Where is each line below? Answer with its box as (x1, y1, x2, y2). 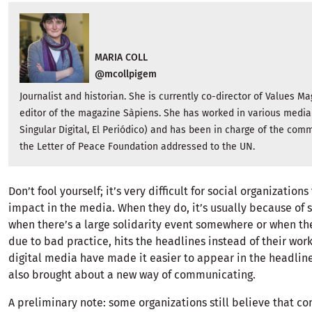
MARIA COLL (95, 52, 148, 64)
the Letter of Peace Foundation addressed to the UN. (19, 141, 255, 153)
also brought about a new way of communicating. (8, 268, 256, 282)
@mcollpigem (95, 68, 157, 81)
